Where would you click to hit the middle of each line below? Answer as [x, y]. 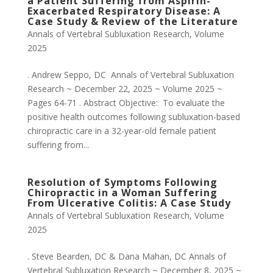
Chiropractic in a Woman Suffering [122, 193]
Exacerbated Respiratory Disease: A [124, 11]
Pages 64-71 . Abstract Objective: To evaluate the [126, 103]
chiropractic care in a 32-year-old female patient [122, 131]
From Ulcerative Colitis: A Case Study [129, 203]
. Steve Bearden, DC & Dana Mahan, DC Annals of [126, 256]
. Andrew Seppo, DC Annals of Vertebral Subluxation [130, 75]
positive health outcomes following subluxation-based [133, 117]
